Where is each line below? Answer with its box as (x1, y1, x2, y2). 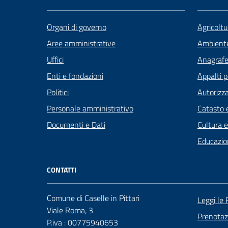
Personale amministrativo (47, 102, 133, 115)
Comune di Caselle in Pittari (47, 192, 139, 205)
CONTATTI (47, 164, 76, 176)
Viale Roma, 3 (47, 204, 93, 217)
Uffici (47, 53, 64, 66)
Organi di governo (47, 21, 106, 34)
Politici (47, 86, 69, 99)
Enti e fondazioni (47, 70, 103, 82)
